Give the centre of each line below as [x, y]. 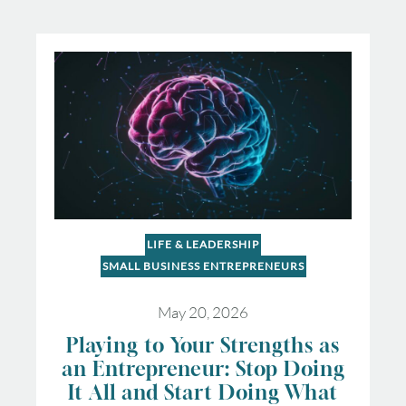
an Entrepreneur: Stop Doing [203, 368]
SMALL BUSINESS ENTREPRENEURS [203, 266]
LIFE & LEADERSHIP [203, 244]
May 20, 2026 [203, 312]
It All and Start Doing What [203, 392]
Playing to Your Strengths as [203, 345]
